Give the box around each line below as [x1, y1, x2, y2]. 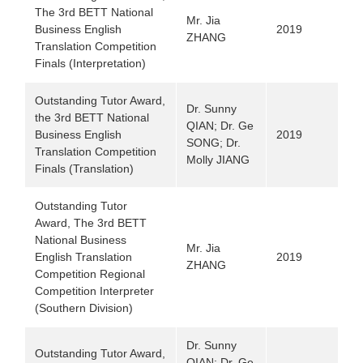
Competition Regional [35, 267, 145, 280]
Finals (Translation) [35, 162, 134, 175]
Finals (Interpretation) [35, 57, 146, 70]
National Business [35, 233, 126, 246]
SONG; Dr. [186, 136, 241, 149]
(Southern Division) [35, 301, 133, 314]
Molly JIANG [186, 153, 250, 166]
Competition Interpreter [35, 284, 154, 297]
